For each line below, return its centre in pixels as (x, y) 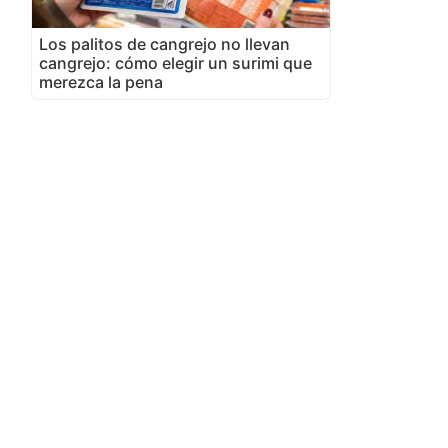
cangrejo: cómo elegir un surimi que (175, 62)
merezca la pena (101, 81)
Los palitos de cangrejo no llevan (164, 43)
